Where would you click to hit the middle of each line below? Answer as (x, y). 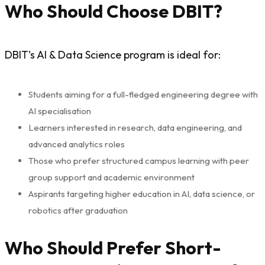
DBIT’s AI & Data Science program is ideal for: (113, 54)
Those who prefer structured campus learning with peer (139, 160)
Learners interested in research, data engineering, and (135, 127)
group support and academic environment (112, 177)
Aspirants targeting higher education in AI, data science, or (142, 193)
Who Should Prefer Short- (113, 248)
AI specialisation (60, 111)
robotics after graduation (78, 210)
